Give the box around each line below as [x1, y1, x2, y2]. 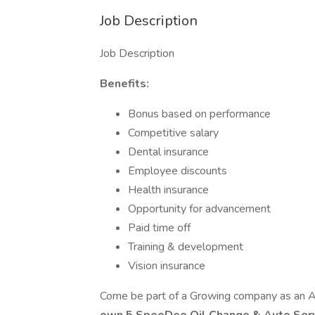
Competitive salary [128, 125, 219, 141]
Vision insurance [128, 258, 205, 274]
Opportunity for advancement [128, 201, 271, 217]
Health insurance [128, 182, 209, 198]
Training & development [128, 239, 243, 255]
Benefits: [100, 76, 149, 91]
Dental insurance [128, 144, 209, 160]
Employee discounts [128, 163, 227, 179]
